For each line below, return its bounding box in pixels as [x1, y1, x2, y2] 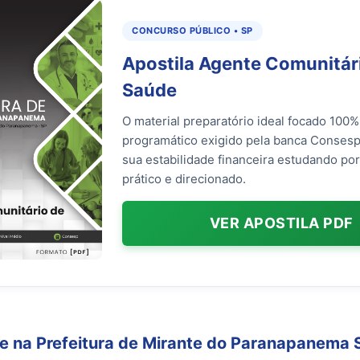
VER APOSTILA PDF [209, 214, 354, 231]
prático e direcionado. [122, 170, 246, 186]
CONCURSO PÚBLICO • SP [132, 24, 253, 36]
